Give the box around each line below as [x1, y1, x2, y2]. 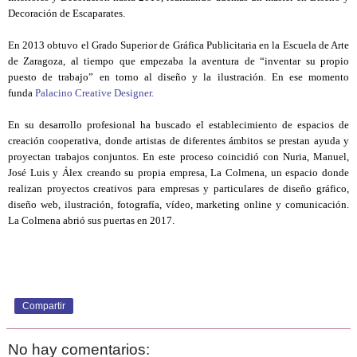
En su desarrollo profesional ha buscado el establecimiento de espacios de [8, 119, 349, 131]
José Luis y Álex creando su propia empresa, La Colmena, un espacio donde [8, 167, 349, 179]
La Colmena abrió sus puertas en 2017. [8, 214, 175, 227]
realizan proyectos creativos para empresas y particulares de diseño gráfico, [8, 182, 349, 195]
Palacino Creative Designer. [35, 87, 154, 100]
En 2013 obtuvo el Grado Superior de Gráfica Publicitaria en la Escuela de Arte [8, 39, 349, 52]
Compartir [22, 300, 65, 312]
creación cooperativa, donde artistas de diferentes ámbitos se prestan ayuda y [8, 135, 349, 147]
